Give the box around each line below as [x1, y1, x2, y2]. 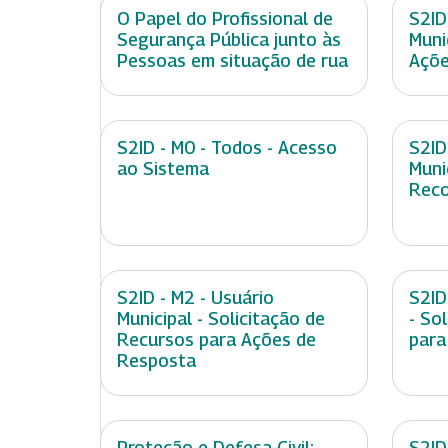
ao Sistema [117, 158, 209, 180]
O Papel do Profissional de [117, 8, 333, 30]
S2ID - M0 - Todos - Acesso [117, 137, 337, 159]
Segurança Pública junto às [117, 29, 341, 51]
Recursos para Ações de [117, 329, 316, 351]
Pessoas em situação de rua [117, 50, 348, 72]
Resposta [117, 350, 196, 372]
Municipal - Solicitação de [117, 308, 325, 330]
